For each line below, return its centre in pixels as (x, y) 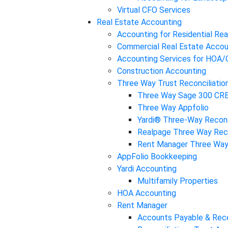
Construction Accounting (162, 71)
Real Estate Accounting (139, 22)
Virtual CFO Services (154, 10)
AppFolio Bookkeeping (157, 156)
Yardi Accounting (147, 169)
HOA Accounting (147, 193)
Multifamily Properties (178, 181)
